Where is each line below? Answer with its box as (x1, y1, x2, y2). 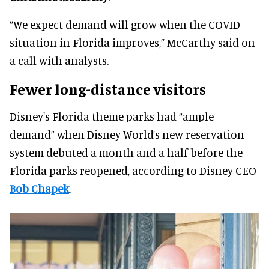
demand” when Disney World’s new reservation (10, 127, 244, 141)
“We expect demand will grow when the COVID (10, 17, 240, 31)
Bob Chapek (10, 181, 69, 195)
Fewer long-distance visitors (10, 79, 206, 98)
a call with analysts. (10, 53, 109, 67)
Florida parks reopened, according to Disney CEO (10, 163, 256, 177)
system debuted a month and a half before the (10, 145, 243, 159)
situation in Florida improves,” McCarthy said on (10, 35, 255, 49)
